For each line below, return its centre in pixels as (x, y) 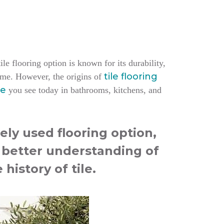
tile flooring (131, 76)
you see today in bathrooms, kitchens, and (84, 90)
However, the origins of (60, 76)
